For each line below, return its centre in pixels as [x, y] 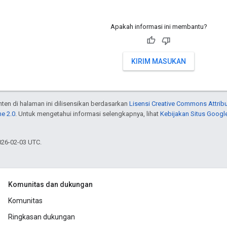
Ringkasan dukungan [42, 217]
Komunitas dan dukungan [50, 185]
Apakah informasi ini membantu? [159, 27]
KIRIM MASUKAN [159, 62]
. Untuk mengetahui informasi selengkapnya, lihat [88, 114]
